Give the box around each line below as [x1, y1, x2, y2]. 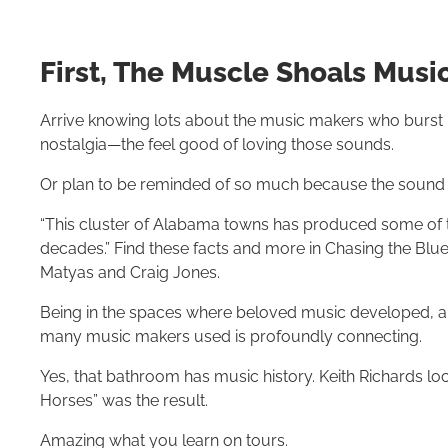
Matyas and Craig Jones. [40, 263, 220, 282]
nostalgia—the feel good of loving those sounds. [40, 135, 394, 154]
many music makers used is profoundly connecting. [40, 327, 422, 346]
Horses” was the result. [40, 391, 208, 410]
